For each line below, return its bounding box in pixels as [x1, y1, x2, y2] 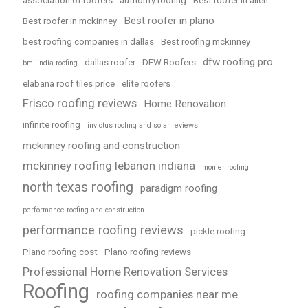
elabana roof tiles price [23, 78, 115, 89]
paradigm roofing [140, 181, 217, 195]
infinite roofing [23, 119, 80, 130]
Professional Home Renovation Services [23, 264, 228, 278]
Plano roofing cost [23, 246, 98, 257]
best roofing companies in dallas [23, 36, 154, 47]
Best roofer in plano [124, 14, 214, 27]
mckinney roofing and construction [23, 139, 180, 152]
